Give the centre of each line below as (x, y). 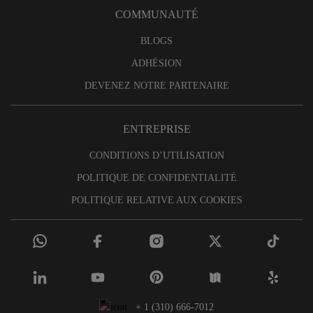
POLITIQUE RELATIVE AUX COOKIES (156, 200)
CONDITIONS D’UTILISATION (156, 155)
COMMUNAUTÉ (156, 15)
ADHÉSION (156, 64)
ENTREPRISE (156, 129)
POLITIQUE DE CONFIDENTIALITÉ (156, 177)
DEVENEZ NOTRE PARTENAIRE (156, 86)
